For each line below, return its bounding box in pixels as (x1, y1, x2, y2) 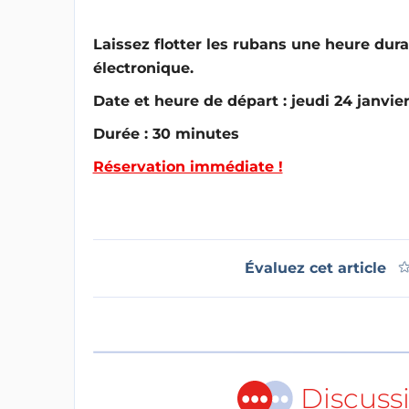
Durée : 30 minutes (92, 125, 239, 142)
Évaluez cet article (244, 259, 386, 277)
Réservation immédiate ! (92, 158, 283, 175)
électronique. (92, 59, 194, 77)
